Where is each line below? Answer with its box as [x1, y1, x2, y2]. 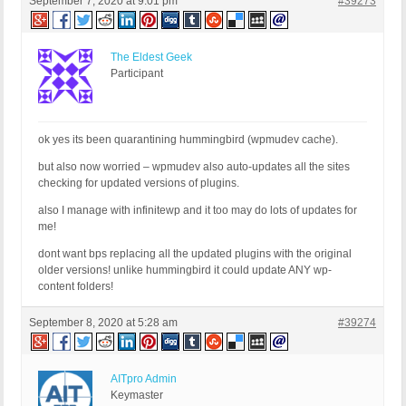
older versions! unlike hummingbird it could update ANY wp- [38, 264, 332, 277]
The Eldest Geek [111, 51, 192, 64]
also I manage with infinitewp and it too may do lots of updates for [38, 204, 357, 217]
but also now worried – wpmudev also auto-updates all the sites [38, 160, 350, 174]
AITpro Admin [111, 372, 177, 386]
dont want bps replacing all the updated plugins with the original [38, 247, 352, 261]
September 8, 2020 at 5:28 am [29, 316, 178, 330]
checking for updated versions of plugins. [38, 177, 239, 190]
